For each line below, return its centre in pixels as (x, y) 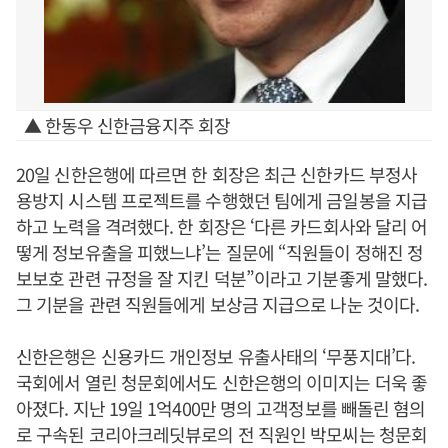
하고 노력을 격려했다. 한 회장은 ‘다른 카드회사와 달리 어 (222, 226)
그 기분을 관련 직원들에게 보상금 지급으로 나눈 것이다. (218, 304)
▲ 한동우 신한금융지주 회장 (126, 125)
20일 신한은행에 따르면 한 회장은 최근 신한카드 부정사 (217, 174)
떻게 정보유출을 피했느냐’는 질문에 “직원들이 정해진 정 (220, 252)
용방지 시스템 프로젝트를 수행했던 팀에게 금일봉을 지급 (221, 200)
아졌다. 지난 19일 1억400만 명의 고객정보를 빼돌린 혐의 (221, 408)
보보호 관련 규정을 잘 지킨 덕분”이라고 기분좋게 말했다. (222, 278)
